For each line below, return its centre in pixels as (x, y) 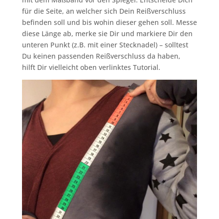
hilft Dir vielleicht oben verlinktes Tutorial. (91, 67)
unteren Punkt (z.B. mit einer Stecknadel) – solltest (105, 44)
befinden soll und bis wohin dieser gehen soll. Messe (109, 22)
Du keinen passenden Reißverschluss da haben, (101, 56)
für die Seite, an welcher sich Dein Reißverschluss (104, 11)
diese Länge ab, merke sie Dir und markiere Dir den (107, 33)
